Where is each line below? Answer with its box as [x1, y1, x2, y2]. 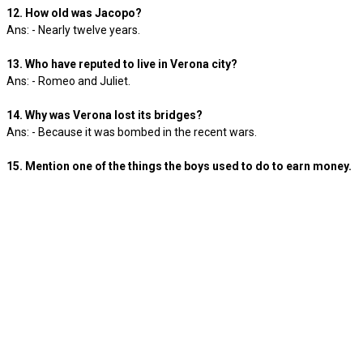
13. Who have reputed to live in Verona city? [6, 58, 237, 70]
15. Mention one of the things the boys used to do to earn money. [6, 160, 352, 173]
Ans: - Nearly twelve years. [6, 23, 145, 36]
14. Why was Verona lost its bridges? [6, 109, 203, 122]
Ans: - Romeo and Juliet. [6, 75, 135, 88]
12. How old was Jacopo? [6, 6, 142, 19]
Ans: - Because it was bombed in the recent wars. [6, 126, 262, 139]
